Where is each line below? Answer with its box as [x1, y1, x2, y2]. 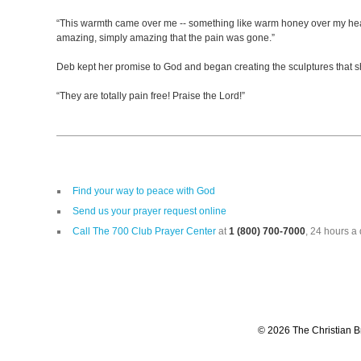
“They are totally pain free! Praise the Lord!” [56, 90, 245, 102]
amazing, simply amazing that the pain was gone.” [56, 32, 275, 44]
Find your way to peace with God [73, 185, 215, 197]
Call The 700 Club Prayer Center [73, 226, 216, 237]
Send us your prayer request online [73, 205, 226, 217]
